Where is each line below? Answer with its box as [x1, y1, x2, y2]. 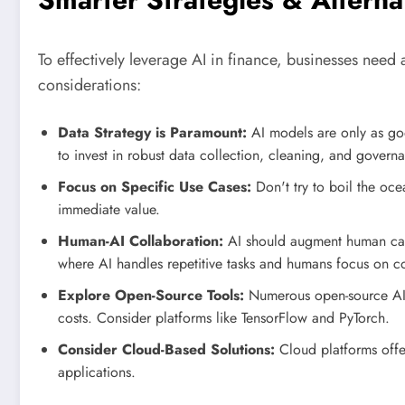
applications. [58, 361, 136, 382]
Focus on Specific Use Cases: [58, 175, 251, 197]
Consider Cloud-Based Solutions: [58, 338, 275, 360]
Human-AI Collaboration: [58, 230, 223, 251]
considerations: [38, 72, 141, 97]
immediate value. [58, 198, 160, 220]
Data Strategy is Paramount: [58, 121, 247, 143]
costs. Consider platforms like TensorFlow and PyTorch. [58, 306, 390, 328]
